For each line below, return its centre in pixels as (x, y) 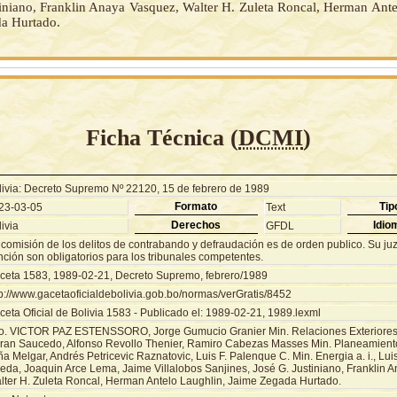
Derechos (196, 225)
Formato (196, 206)
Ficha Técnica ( (162, 137)
